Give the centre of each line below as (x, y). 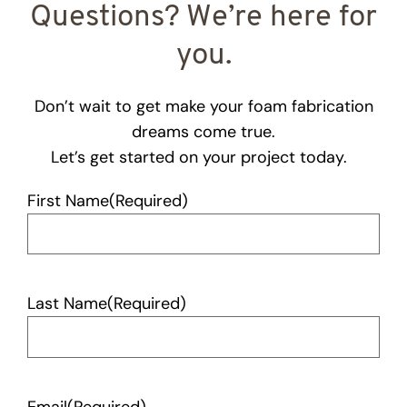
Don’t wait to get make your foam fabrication (203, 106)
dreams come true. (203, 131)
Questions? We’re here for (203, 17)
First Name (68, 200)
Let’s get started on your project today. (203, 157)
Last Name (67, 304)
